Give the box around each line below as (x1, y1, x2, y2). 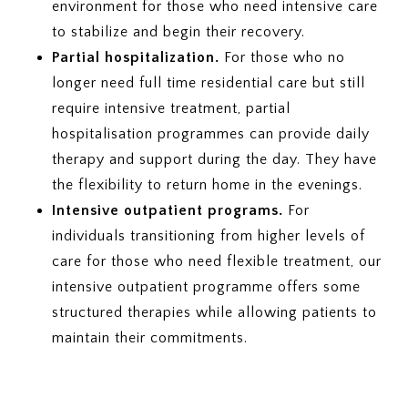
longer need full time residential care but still (51, 74, 365, 91)
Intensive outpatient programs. (51, 201, 283, 219)
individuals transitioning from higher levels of (51, 227, 365, 244)
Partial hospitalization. (51, 48, 219, 66)
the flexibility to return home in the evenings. (51, 176, 362, 193)
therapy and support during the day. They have (51, 150, 377, 168)
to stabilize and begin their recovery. (51, 23, 305, 40)
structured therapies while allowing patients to (51, 303, 377, 321)
